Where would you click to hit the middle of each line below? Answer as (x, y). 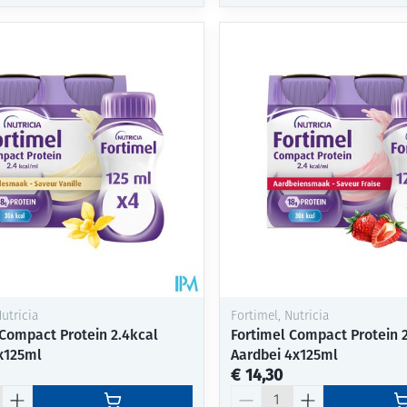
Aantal (251, 392)
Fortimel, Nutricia (279, 316)
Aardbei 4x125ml (284, 354)
